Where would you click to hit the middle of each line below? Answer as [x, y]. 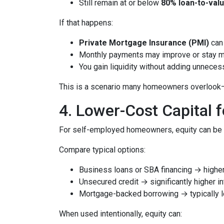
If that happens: [86, 23]
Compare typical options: [102, 150]
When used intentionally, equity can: [120, 214]
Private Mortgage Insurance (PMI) [144, 43]
